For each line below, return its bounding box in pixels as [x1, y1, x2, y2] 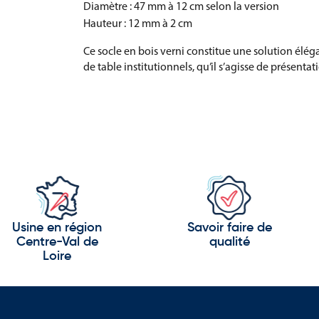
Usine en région [12, 221, 102, 234]
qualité [209, 236, 250, 249]
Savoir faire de [187, 221, 272, 234]
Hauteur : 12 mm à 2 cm [83, 16, 192, 30]
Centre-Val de [16, 236, 98, 249]
